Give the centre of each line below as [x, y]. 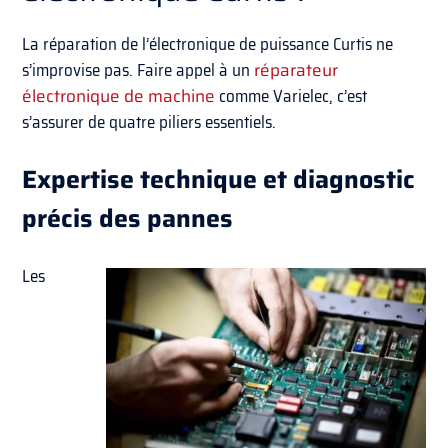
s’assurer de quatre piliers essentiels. [149, 122]
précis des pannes [128, 219]
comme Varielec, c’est [291, 96]
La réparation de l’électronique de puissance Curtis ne [208, 44]
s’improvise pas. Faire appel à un [138, 70]
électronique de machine [119, 96]
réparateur [296, 70]
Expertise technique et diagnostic [219, 180]
